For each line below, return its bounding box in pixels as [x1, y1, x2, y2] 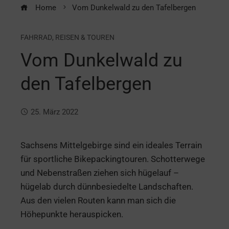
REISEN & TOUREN [55, 33, 114, 41]
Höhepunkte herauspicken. [20, 209, 123, 219]
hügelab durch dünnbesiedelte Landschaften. [20, 181, 193, 192]
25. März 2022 [31, 107, 78, 117]
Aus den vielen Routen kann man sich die [20, 195, 176, 205]
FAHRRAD [20, 33, 52, 41]
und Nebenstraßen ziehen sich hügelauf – [20, 167, 179, 178]
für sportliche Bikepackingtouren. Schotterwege [20, 153, 205, 164]
